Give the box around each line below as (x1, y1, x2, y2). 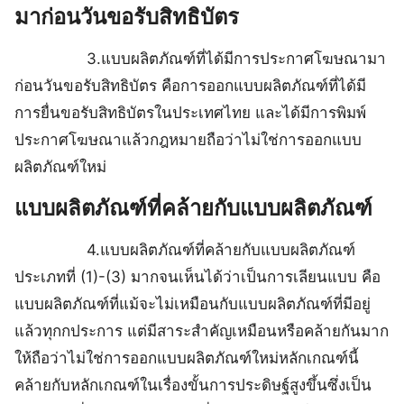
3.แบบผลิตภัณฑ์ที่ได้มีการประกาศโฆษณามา (14, 50, 386, 69)
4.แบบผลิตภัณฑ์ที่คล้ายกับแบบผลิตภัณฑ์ (14, 241, 355, 260)
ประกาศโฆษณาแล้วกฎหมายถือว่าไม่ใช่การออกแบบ (14, 131, 362, 150)
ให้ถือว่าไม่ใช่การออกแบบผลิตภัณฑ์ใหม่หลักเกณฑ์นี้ (14, 349, 359, 368)
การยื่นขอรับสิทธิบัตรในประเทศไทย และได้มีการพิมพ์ (14, 104, 366, 123)
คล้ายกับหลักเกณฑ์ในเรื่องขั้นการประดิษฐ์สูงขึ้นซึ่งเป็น (14, 376, 372, 395)
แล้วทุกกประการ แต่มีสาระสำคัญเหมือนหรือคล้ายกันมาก (14, 322, 389, 341)
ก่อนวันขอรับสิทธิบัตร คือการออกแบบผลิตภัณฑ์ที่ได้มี (14, 77, 366, 96)
